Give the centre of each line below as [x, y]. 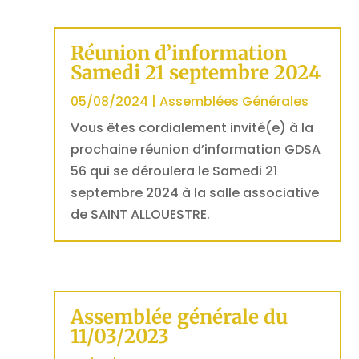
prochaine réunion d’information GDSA [196, 149]
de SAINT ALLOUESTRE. [141, 214]
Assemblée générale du [179, 317]
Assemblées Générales [234, 101]
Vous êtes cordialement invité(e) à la [192, 127]
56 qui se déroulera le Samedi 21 [174, 171]
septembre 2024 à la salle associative [195, 192]
